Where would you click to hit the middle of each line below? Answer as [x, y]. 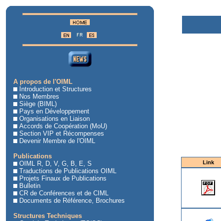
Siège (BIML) [38, 104]
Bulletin [30, 186]
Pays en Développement [54, 111]
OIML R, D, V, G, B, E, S [55, 164]
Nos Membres [39, 96]
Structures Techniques [48, 216]
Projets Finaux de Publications [63, 178]
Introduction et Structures [55, 89]
